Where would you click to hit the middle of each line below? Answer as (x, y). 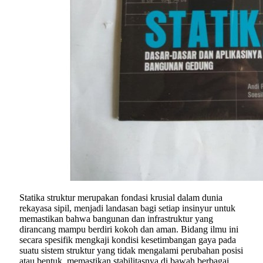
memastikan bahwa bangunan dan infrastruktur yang (116, 219)
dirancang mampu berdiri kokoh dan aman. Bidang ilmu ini (129, 230)
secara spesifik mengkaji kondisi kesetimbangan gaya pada (128, 240)
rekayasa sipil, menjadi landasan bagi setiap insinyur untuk (127, 208)
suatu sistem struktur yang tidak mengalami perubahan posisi (131, 251)
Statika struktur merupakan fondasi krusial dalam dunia (121, 198)
